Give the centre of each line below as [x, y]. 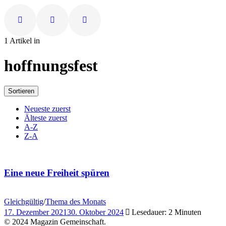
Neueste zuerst [47, 109]
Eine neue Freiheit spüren [57, 173]
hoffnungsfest [51, 65]
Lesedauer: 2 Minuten [166, 212]
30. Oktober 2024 [95, 212]
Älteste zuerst [46, 118]
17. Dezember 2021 [36, 212]
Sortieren [21, 91]
